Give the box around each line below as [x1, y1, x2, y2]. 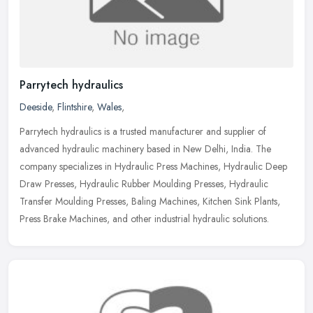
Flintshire [57, 99, 92, 114]
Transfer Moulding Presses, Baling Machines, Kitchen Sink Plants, [20, 194, 280, 208]
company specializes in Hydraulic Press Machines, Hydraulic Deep [20, 159, 287, 173]
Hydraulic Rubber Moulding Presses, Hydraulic [80, 176, 268, 191]
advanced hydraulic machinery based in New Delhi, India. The [20, 141, 271, 156]
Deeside [20, 99, 52, 114]
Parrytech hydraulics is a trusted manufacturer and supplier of [20, 124, 266, 138]
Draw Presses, [20, 176, 77, 191]
